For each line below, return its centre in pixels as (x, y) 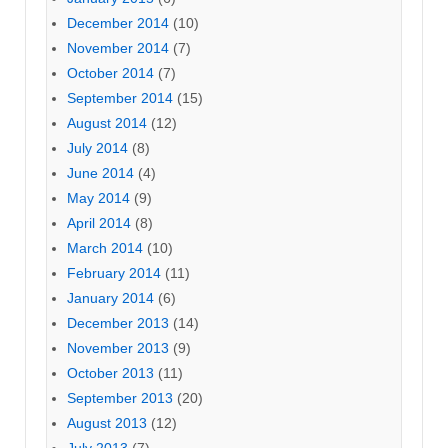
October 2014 (110, 72)
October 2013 (110, 372)
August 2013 (107, 422)
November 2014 (118, 47)
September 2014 (120, 97)
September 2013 (120, 397)
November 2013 (118, 347)
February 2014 (114, 272)
